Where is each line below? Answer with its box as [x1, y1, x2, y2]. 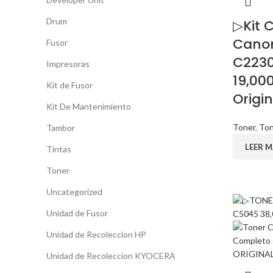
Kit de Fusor [46, 80, 93, 90]
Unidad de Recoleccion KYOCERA [46, 250, 175, 261]
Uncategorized [46, 186, 102, 197]
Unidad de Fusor [46, 208, 108, 218]
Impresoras [46, 58, 90, 69]
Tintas [46, 144, 71, 154]
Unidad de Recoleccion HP [46, 229, 146, 239]
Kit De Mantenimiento [46, 101, 131, 112]
